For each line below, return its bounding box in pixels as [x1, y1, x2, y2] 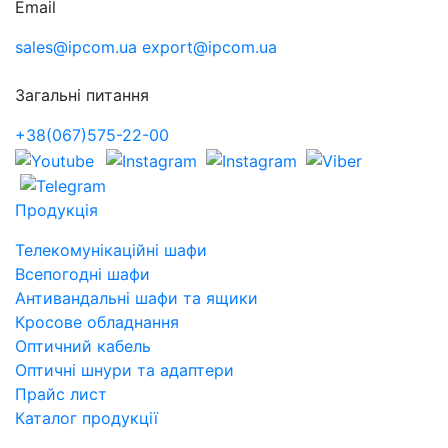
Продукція [15, 200, 98, 221]
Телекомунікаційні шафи [15, 240, 207, 261]
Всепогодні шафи [15, 264, 150, 285]
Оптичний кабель [15, 336, 151, 357]
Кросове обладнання [15, 312, 179, 333]
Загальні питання [15, 84, 149, 105]
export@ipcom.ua [142, 36, 277, 57]
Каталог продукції [15, 408, 163, 429]
